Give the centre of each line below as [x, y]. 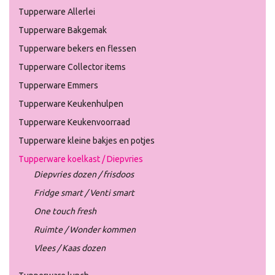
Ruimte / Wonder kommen [85, 229]
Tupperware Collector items [72, 67]
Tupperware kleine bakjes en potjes [87, 140]
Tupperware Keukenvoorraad [74, 122]
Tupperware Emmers [58, 85]
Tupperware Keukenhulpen [71, 103]
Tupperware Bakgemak [63, 30]
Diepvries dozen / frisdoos [84, 174]
